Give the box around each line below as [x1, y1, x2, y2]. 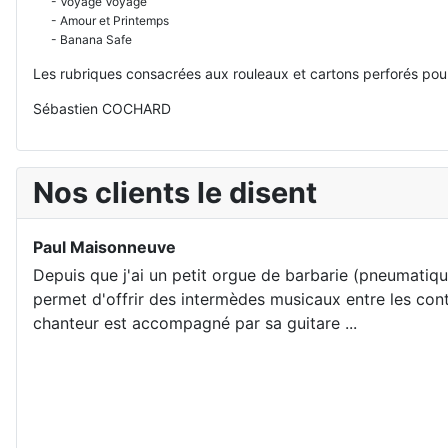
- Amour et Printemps [33, 12, 169, 28]
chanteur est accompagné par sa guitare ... [33, 313, 357, 334]
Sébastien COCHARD [33, 99, 171, 117]
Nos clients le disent [33, 174, 317, 210]
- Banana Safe [33, 31, 132, 47]
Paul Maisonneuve [33, 236, 176, 257]
